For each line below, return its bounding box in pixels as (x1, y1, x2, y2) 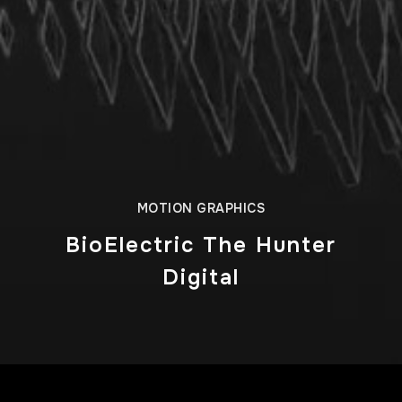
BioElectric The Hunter (65, 231, 336, 258)
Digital (162, 263, 240, 291)
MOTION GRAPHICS (136, 199, 266, 216)
